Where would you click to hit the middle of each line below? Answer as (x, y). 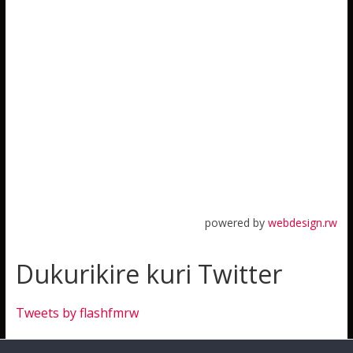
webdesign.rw (303, 223)
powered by (237, 223)
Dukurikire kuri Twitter (149, 274)
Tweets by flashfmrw (77, 313)
